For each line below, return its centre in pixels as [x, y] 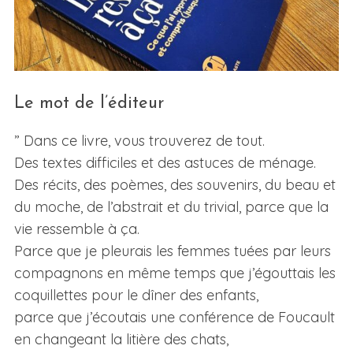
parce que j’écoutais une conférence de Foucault [174, 318]
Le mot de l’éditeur [89, 104]
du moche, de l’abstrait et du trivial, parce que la [171, 207]
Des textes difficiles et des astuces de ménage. [165, 163]
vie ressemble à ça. [76, 229]
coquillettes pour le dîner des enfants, [136, 295]
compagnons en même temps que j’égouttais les [175, 273]
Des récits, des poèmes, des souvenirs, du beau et [175, 185]
